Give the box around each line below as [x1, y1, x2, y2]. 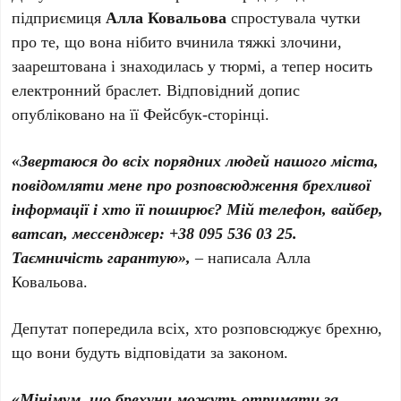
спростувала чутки [226, 5, 362, 28]
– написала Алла [191, 245, 311, 268]
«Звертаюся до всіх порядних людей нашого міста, [12, 149, 380, 171]
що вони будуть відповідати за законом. [12, 340, 289, 363]
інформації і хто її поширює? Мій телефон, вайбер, [12, 197, 384, 219]
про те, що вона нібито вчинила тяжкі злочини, [12, 30, 343, 52]
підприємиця [12, 5, 107, 28]
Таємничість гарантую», [12, 245, 192, 268]
